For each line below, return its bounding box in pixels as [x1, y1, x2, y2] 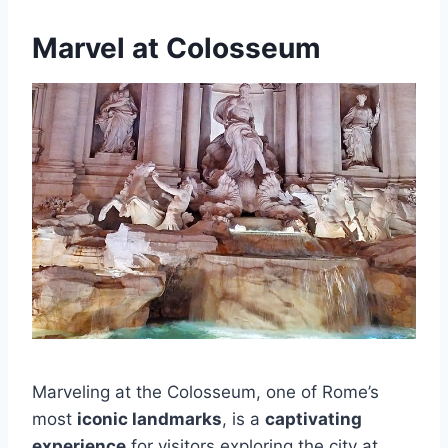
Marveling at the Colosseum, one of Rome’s [32, 382, 379, 402]
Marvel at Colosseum [32, 31, 321, 65]
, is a [222, 409, 265, 429]
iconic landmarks [77, 409, 222, 429]
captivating [265, 409, 362, 429]
